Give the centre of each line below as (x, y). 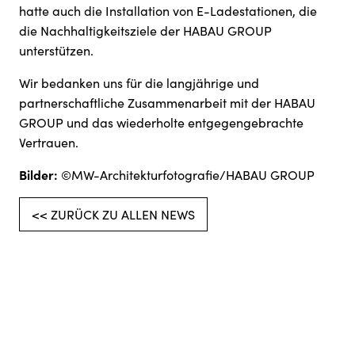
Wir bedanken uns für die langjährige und (139, 83)
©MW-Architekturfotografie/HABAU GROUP (188, 175)
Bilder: (40, 174)
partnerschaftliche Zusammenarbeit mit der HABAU (167, 103)
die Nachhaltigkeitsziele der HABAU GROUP (145, 31)
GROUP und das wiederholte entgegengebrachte (161, 122)
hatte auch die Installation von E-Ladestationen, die (168, 11)
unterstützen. (56, 50)
